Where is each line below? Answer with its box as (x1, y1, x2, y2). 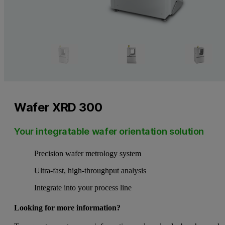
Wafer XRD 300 (14, 99, 102, 115)
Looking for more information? (14, 203, 121, 212)
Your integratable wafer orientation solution (14, 125, 204, 137)
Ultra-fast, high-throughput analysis (34, 166, 147, 175)
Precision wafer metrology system (34, 149, 142, 158)
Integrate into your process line (34, 183, 132, 192)
